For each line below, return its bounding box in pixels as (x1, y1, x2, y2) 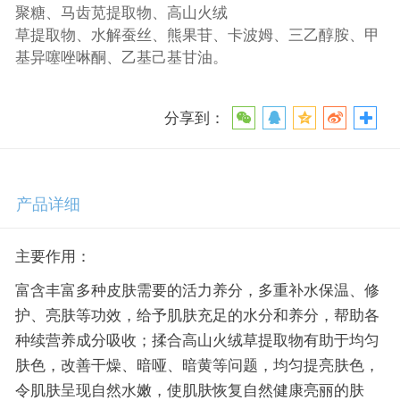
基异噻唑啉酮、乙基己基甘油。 (14, 46, 228, 68)
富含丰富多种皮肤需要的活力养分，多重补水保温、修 (14, 279, 379, 300)
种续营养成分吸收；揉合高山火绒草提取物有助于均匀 (14, 329, 379, 350)
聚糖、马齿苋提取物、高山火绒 (14, 2, 228, 23)
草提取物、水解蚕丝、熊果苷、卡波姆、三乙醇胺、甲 (14, 24, 379, 46)
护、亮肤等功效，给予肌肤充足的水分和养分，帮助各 (14, 304, 379, 325)
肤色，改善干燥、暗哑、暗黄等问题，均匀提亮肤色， (14, 354, 379, 375)
